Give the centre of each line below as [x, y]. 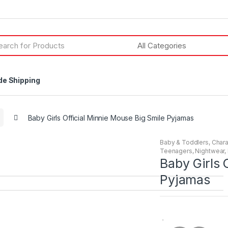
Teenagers [176, 151]
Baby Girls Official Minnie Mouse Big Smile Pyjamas [111, 118]
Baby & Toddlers [184, 142]
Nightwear [210, 151]
